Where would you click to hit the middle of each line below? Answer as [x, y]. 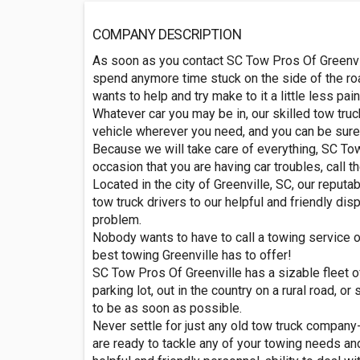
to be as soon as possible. [167, 308]
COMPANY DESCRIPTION [167, 35]
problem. [117, 220]
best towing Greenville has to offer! [192, 255]
